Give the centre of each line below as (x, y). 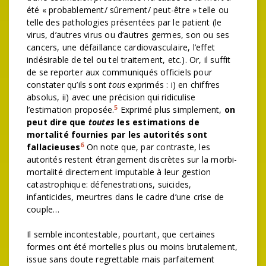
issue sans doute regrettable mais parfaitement (121, 259)
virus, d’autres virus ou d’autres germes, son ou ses (128, 35)
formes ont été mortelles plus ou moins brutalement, (132, 247)
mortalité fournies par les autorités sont (117, 134)
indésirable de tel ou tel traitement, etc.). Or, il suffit (129, 60)
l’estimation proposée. (71, 110)
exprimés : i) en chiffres (173, 85)
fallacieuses (54, 147)
